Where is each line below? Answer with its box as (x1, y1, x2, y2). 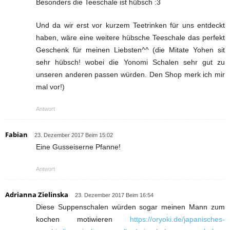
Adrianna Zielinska (5, 189, 68, 199)
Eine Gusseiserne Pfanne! (36, 142, 121, 151)
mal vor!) (36, 82, 65, 91)
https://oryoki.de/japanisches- (130, 215, 225, 223)
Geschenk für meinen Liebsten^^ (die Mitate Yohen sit (36, 45, 225, 54)
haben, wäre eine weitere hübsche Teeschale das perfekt (36, 33, 225, 42)
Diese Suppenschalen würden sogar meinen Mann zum (36, 202, 225, 211)
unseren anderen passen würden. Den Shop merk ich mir (36, 70, 225, 79)
